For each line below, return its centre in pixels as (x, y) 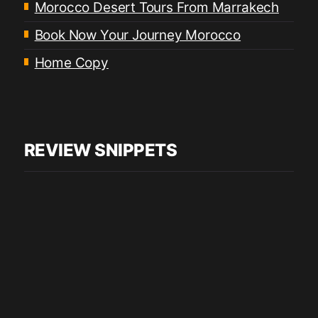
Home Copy (71, 63)
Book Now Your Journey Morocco (138, 35)
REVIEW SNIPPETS (100, 150)
